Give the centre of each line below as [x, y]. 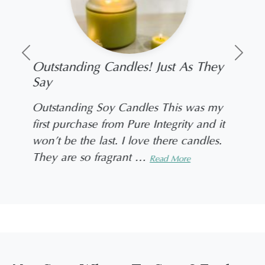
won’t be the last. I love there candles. [127, 141]
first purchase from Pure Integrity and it [128, 125]
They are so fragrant [83, 158]
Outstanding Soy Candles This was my [127, 108]
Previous [42, 58]
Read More [170, 159]
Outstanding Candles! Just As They [128, 68]
